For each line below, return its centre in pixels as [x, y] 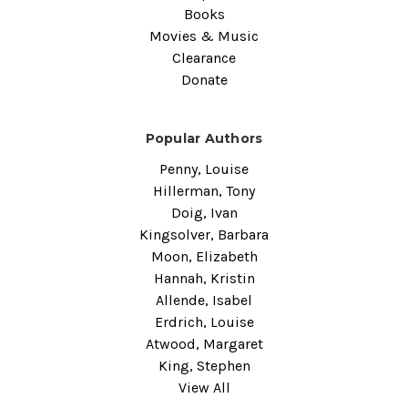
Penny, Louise [204, 168]
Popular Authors [204, 138]
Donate [204, 79]
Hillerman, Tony [204, 190]
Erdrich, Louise [204, 321]
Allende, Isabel [204, 300]
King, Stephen [204, 365]
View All [204, 387]
